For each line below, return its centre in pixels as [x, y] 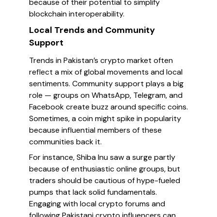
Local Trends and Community [92, 30]
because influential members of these [95, 130]
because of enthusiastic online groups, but [105, 169]
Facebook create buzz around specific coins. [108, 107]
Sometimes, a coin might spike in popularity [105, 118]
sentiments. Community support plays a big [106, 84]
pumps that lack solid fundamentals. [93, 192]
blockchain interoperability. [77, 14]
